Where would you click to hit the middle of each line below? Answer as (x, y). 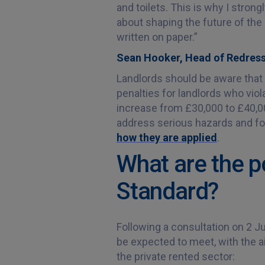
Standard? (168, 191)
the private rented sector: (176, 256)
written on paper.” (157, 37)
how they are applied (167, 138)
